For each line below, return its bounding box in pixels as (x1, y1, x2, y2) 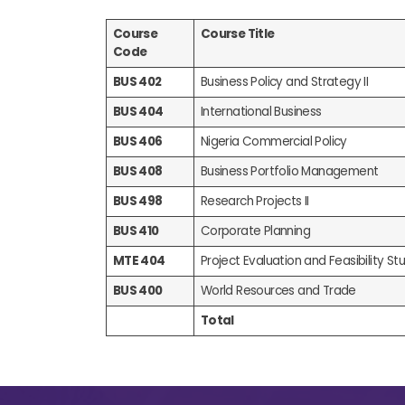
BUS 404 (112, 103, 164, 120)
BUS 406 (112, 133, 163, 150)
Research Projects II (200, 193, 309, 210)
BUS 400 (112, 282, 163, 299)
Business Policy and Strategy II (200, 73, 369, 90)
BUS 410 (112, 222, 159, 240)
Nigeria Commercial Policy (200, 133, 347, 150)
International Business (200, 103, 322, 120)
